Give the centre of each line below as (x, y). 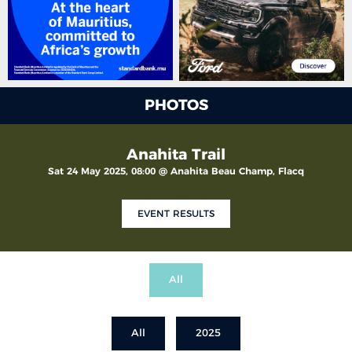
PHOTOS (176, 105)
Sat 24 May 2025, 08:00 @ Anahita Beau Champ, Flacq (176, 171)
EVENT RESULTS (176, 213)
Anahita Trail (176, 155)
